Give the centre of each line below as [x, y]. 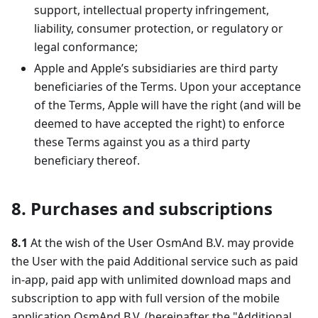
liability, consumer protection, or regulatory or [159, 28]
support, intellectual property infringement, [152, 10]
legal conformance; [86, 47]
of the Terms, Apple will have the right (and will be [168, 105]
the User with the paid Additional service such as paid [155, 261]
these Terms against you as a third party [142, 142]
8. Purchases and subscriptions [142, 208]
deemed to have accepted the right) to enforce [159, 124]
